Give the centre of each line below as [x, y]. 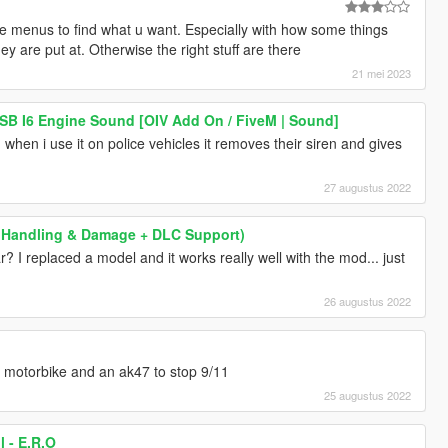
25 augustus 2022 [368, 394]
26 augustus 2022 [368, 300]
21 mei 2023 [382, 72]
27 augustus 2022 [368, 186]
